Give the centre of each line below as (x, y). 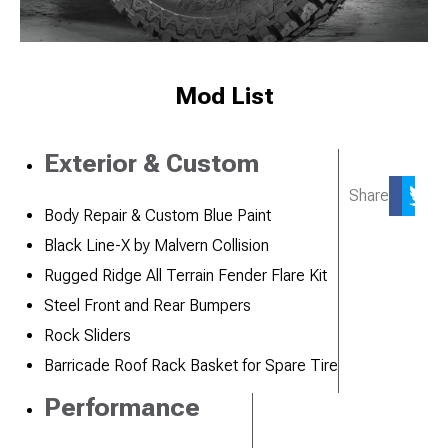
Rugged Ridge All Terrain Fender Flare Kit (185, 275)
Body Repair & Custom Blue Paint (157, 215)
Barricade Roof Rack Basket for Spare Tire (191, 365)
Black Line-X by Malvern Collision (156, 245)
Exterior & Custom (151, 162)
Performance (122, 406)
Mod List (224, 95)
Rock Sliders (87, 335)
